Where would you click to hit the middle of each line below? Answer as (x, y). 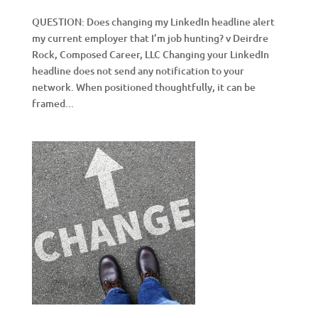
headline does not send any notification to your (138, 71)
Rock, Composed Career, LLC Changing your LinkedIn (150, 54)
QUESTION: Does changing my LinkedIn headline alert (153, 22)
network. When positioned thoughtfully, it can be (143, 87)
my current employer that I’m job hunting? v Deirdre (150, 38)
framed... (53, 103)
